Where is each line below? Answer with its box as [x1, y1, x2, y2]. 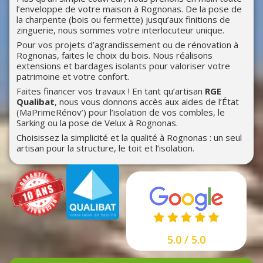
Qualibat [16, 95, 55, 107]
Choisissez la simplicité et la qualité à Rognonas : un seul [16, 131, 242, 143]
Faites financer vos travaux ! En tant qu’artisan [16, 85, 205, 97]
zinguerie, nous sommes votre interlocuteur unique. [16, 23, 224, 36]
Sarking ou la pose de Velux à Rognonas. [16, 116, 178, 129]
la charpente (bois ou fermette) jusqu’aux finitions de [16, 13, 230, 25]
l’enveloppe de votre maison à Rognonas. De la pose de [16, 2, 242, 15]
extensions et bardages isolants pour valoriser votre [16, 59, 230, 72]
